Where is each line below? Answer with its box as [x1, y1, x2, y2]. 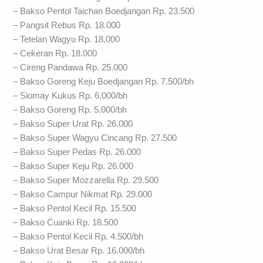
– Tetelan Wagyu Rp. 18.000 [13, 35, 120, 45]
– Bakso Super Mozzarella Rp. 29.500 [13, 176, 159, 186]
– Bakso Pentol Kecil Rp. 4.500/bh [13, 232, 144, 242]
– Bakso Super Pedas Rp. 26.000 [13, 147, 141, 157]
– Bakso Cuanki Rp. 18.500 [13, 218, 119, 228]
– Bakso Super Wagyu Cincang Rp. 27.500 [13, 133, 177, 143]
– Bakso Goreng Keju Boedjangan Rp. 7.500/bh [13, 77, 194, 87]
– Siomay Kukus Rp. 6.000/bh [13, 91, 128, 101]
